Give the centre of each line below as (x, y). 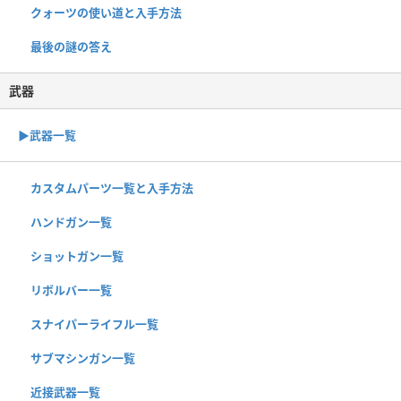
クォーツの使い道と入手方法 (106, 12)
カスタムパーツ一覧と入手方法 (112, 188)
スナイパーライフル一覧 (94, 324)
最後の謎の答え (71, 46)
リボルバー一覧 (71, 290)
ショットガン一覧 (77, 256)
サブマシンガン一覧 (83, 358)
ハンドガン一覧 (71, 222)
